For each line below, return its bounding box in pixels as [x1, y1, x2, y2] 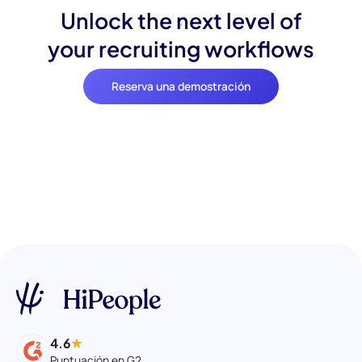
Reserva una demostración [112, 78, 250, 95]
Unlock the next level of [60, 6, 302, 34]
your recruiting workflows [48, 34, 314, 62]
